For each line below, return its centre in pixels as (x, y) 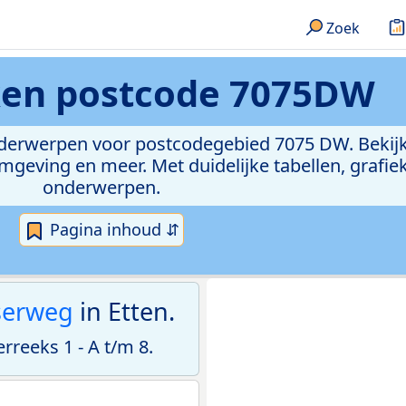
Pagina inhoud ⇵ (112, 229)
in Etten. (124, 312)
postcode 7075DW (215, 93)
